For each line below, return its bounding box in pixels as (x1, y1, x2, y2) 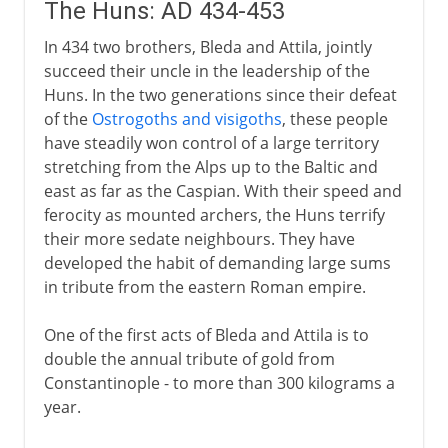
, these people (281, 107, 388, 130)
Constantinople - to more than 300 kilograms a (43, 371, 395, 394)
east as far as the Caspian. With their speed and (43, 179, 402, 202)
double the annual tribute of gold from (43, 347, 335, 370)
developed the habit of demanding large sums (43, 251, 391, 274)
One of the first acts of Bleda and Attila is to (43, 323, 369, 346)
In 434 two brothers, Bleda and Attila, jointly (43, 35, 372, 58)
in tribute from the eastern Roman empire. (43, 275, 366, 298)
